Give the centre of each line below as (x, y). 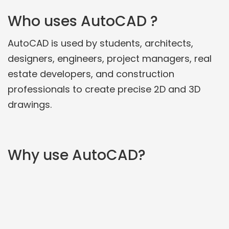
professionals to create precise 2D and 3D (104, 89)
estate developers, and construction (91, 74)
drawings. (30, 104)
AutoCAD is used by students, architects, (100, 43)
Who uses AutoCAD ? (83, 21)
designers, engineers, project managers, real (110, 58)
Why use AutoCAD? (77, 155)
